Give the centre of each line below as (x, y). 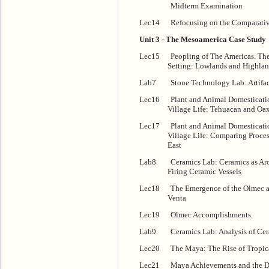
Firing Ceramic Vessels (204, 172)
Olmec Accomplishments (211, 215)
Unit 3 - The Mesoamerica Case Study (203, 40)
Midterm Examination (207, 6)
